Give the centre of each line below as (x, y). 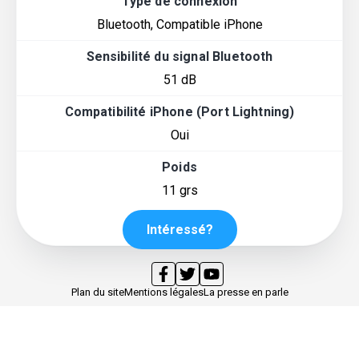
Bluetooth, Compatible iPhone (179, 24)
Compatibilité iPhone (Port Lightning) (179, 111)
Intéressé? (179, 229)
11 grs (179, 190)
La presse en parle (246, 292)
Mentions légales (163, 292)
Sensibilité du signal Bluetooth (179, 56)
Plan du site (97, 292)
